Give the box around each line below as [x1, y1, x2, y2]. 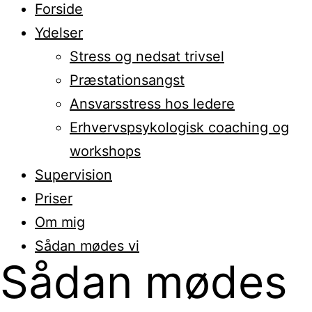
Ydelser [35, 24, 83, 41]
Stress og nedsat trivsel [70, 47, 224, 65]
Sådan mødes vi [35, 237, 139, 254]
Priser [35, 189, 72, 207]
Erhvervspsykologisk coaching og [70, 118, 289, 136]
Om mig [35, 213, 85, 231]
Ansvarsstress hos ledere [70, 95, 235, 112]
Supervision [35, 166, 112, 183]
